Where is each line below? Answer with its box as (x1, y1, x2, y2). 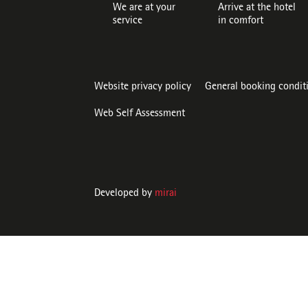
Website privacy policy (94, 82, 191, 93)
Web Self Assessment (94, 109, 185, 120)
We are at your (113, 3, 175, 14)
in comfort (218, 16, 264, 27)
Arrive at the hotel (218, 3, 296, 14)
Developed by (94, 188, 155, 199)
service (113, 16, 142, 27)
